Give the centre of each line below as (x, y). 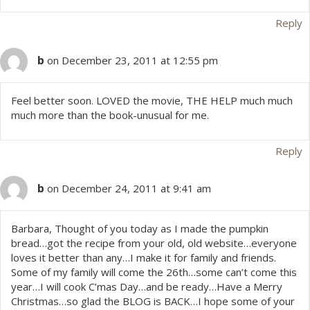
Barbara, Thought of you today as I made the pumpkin (140, 229)
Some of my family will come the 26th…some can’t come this (154, 272)
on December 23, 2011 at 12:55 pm (133, 61)
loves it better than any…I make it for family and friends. (144, 258)
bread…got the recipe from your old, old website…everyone (154, 243)
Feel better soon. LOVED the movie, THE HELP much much (152, 101)
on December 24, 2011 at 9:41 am (129, 189)
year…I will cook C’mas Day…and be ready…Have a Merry (147, 287)
